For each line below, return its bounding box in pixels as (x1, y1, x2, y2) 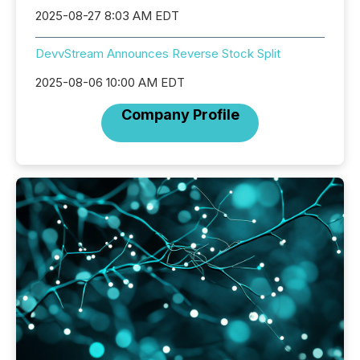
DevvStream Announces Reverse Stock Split (35, 46, 280, 62)
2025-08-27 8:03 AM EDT (35, 8, 179, 24)
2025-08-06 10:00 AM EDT (35, 75, 185, 91)
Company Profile (121, 106, 239, 124)
